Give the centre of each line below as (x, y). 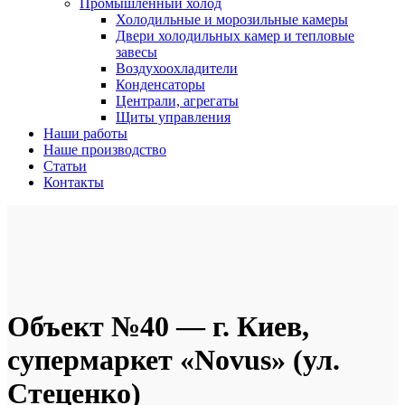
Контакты (74, 182)
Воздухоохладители (177, 68)
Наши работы (85, 133)
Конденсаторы (160, 84)
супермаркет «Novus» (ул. (174, 360)
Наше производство (105, 149)
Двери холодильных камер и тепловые (235, 35)
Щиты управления (173, 117)
